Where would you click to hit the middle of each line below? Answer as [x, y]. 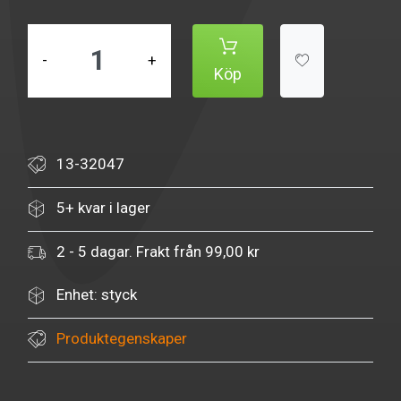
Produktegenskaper [122, 339]
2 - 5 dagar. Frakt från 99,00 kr [158, 252]
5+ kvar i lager [103, 208]
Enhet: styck [97, 295]
